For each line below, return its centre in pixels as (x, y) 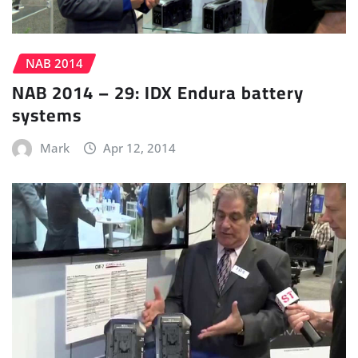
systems (47, 115)
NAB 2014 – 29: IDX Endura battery (158, 92)
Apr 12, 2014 (140, 147)
